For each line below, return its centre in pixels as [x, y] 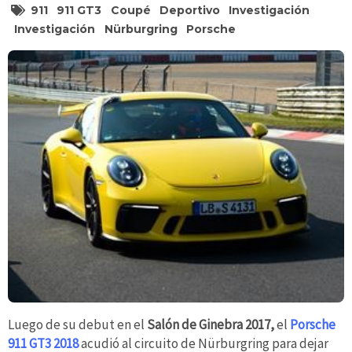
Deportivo [190, 11]
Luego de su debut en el [77, 324]
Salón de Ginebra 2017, [211, 324]
